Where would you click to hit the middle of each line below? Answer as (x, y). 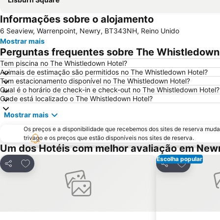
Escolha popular (179, 159)
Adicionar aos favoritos (64, 162)
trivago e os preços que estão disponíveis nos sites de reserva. (109, 137)
